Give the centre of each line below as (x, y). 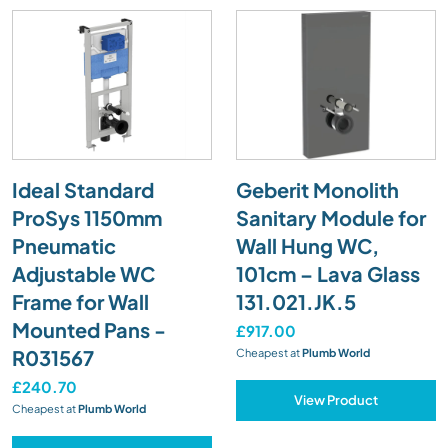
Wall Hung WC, (307, 245)
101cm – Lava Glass (328, 273)
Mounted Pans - (89, 329)
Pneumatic (64, 245)
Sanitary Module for (331, 217)
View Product (336, 399)
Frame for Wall (80, 301)
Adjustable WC (83, 273)
